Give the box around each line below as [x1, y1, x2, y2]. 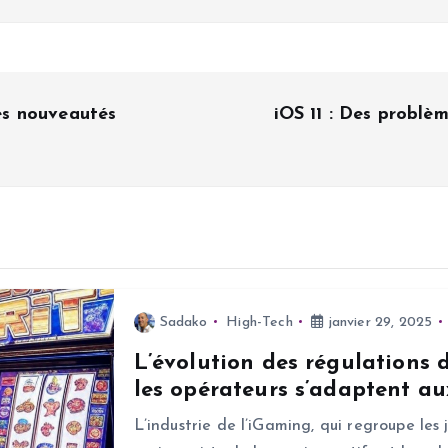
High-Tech [226, 314, 293, 330]
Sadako [159, 314, 208, 330]
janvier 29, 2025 [323, 314, 433, 330]
